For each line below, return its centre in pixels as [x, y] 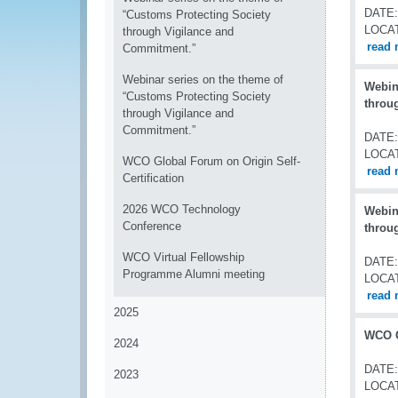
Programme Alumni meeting [194, 274]
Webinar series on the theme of [203, 80]
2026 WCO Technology [182, 209]
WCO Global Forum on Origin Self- [211, 161]
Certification [153, 178]
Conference [152, 226]
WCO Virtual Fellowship [183, 257]
